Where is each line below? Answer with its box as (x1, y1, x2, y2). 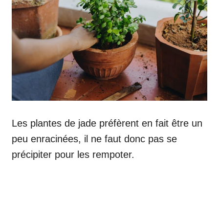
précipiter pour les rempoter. (12, 149, 134, 160)
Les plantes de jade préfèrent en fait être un (12, 117, 202, 129)
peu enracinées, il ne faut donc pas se (12, 133, 177, 144)
